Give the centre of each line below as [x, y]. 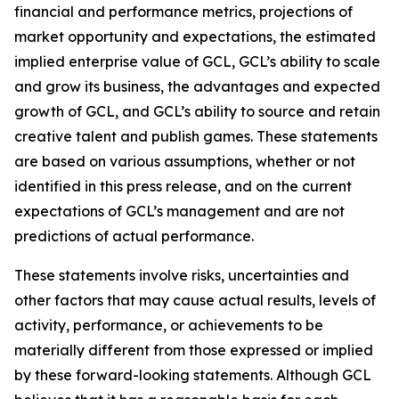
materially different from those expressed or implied [194, 350]
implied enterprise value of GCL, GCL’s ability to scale [197, 61]
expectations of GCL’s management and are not [179, 211]
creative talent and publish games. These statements [196, 136]
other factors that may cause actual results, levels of [195, 300]
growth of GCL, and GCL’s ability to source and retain [197, 111]
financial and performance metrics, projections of [183, 12]
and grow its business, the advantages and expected [197, 86]
